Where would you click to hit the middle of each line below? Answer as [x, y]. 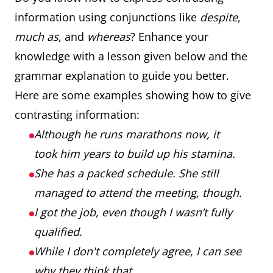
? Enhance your [169, 37]
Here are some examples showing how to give [133, 95]
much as [37, 37]
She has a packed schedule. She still [126, 173]
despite [219, 17]
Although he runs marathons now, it [127, 134]
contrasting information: [77, 115]
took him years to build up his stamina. [135, 154]
